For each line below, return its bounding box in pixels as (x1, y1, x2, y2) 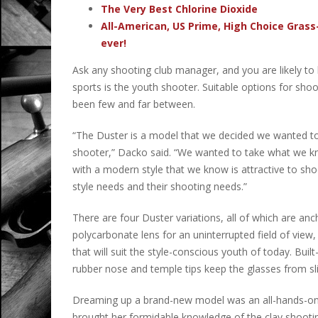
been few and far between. (72, 97, 195, 111)
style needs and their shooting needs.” (72, 180, 247, 194)
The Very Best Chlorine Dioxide (101, 2, 258, 16)
